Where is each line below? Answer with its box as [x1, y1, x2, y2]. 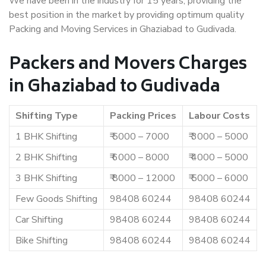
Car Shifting [15, 213, 63, 226]
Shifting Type [15, 109, 78, 122]
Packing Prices [110, 109, 176, 122]
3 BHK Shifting [15, 172, 77, 185]
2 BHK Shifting [15, 151, 77, 164]
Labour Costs [189, 109, 250, 122]
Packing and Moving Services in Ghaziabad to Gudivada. [9, 23, 236, 36]
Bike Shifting [15, 234, 68, 247]
